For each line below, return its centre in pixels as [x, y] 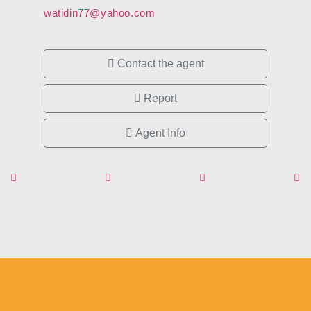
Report [159, 99]
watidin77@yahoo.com [100, 13]
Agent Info [159, 133]
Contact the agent [159, 64]
